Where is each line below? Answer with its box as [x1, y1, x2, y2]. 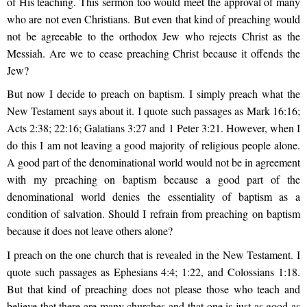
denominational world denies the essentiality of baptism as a [7, 189, 300, 204]
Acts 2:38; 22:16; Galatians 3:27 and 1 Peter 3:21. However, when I [7, 121, 300, 136]
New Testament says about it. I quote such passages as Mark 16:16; [7, 103, 300, 119]
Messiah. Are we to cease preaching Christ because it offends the [7, 46, 300, 61]
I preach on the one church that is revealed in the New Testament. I [7, 247, 300, 262]
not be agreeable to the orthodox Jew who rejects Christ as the [7, 29, 300, 44]
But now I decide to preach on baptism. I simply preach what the [7, 86, 300, 101]
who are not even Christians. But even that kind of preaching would [7, 12, 300, 27]
